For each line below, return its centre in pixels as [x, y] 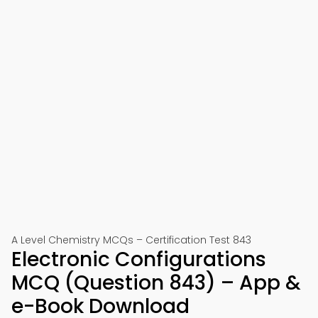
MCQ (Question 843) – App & [156, 283]
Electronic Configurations [139, 259]
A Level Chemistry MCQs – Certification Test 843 [131, 240]
